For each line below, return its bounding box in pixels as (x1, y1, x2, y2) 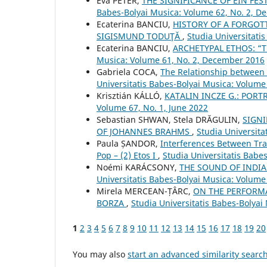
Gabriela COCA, (97, 66, 160, 78)
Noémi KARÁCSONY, (97, 162, 179, 173)
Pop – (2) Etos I (97, 150, 158, 162)
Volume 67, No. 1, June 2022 (97, 102, 208, 114)
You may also (73, 249, 128, 260)
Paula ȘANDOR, (97, 138, 160, 150)
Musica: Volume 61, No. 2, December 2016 (97, 54, 265, 66)
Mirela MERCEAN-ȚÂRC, (97, 185, 193, 197)
